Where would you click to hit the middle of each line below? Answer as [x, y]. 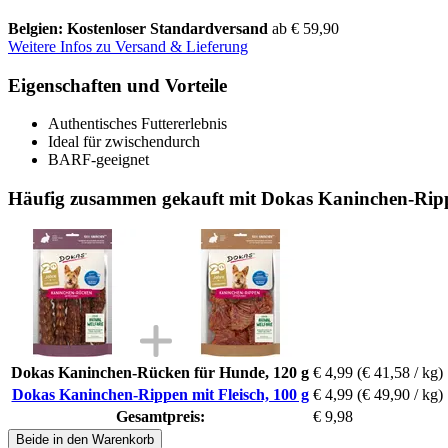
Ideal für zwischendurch [124, 142]
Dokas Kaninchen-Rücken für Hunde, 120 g [160, 372]
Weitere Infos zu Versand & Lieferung [128, 46]
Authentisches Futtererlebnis [137, 124]
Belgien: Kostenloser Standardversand [140, 28]
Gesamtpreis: [160, 416]
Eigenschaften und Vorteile [117, 85]
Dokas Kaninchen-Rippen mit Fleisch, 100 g [160, 394]
